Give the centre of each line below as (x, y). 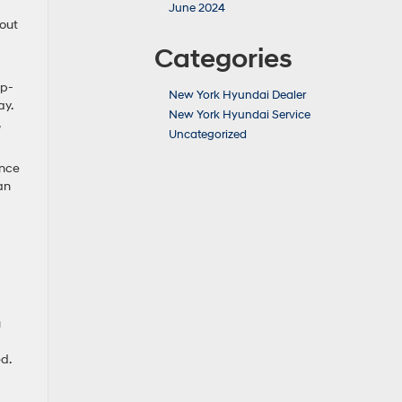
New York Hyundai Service (240, 115)
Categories (223, 59)
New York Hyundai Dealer (237, 95)
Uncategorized (208, 135)
